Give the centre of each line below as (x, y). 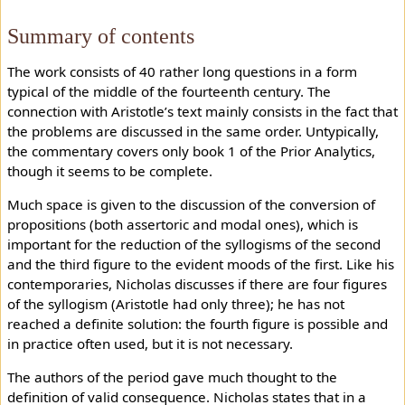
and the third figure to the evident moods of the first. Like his (200, 264)
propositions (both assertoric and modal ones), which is (182, 225)
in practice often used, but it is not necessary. (150, 344)
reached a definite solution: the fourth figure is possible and (197, 324)
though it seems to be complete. (109, 171)
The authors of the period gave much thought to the (172, 377)
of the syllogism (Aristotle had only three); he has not (175, 304)
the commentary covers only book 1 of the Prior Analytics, (191, 151)
